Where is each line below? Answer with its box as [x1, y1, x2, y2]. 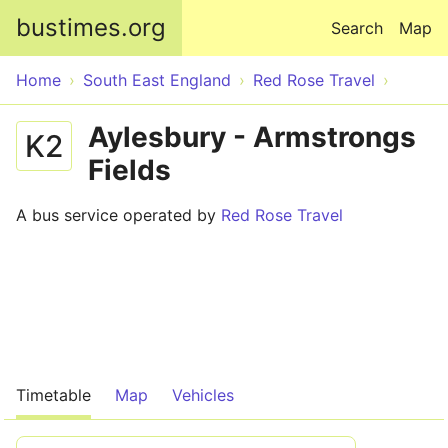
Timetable [16, 385, 91, 405]
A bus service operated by [16, 205, 221, 225]
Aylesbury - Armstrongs [88, 120, 416, 154]
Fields [88, 153, 171, 187]
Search [331, 18, 383, 38]
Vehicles [172, 385, 234, 405]
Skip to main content [145, 2, 303, 22]
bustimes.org [16, 13, 166, 42]
